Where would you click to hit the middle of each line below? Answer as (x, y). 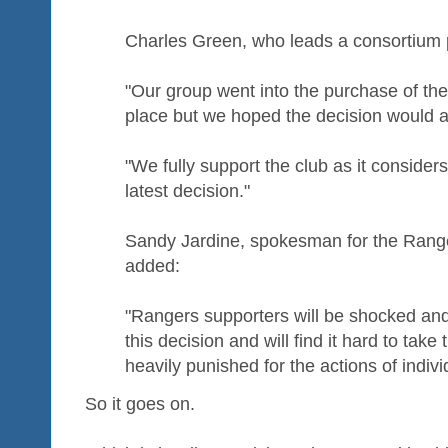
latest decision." (187, 190)
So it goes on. (140, 403)
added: (152, 265)
